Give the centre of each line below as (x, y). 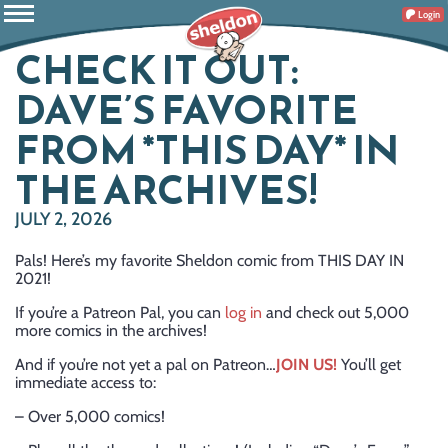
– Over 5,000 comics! (90, 416)
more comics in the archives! (111, 330)
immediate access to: (85, 382)
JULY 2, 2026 (63, 219)
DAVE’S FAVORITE (186, 110)
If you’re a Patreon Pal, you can (120, 312)
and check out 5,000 (335, 312)
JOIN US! (306, 364)
